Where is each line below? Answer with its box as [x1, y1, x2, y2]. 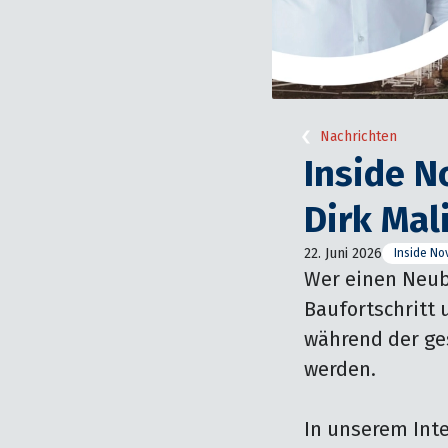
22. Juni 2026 [304, 244, 382, 262]
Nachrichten [320, 128, 397, 146]
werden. [304, 356, 381, 381]
